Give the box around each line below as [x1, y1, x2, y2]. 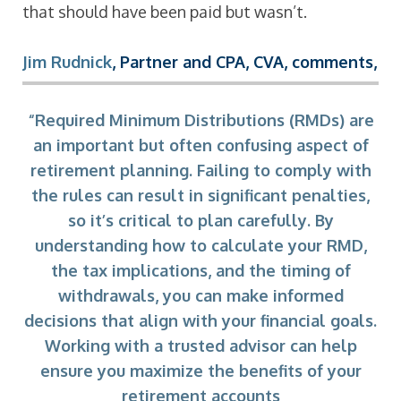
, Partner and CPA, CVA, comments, [112, 52, 377, 72]
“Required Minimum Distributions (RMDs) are [27, 109, 374, 130]
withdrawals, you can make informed [57, 285, 344, 305]
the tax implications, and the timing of [50, 260, 351, 280]
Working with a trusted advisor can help [44, 335, 357, 355]
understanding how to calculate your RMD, [34, 235, 367, 255]
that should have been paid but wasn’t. [22, 2, 307, 21]
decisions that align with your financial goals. [24, 310, 377, 330]
